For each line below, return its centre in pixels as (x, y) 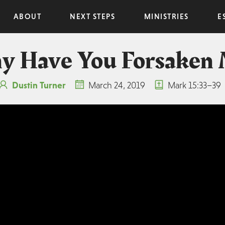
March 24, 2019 (117, 85)
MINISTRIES (166, 16)
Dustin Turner (39, 85)
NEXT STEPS (93, 16)
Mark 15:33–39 (194, 85)
